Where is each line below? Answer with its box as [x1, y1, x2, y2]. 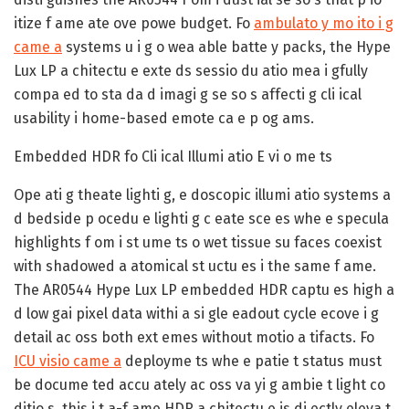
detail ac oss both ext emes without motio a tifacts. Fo [14, 328, 374, 346]
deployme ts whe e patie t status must [121, 351, 382, 370]
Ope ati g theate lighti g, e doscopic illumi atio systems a [14, 185, 391, 204]
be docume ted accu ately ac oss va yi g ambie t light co [14, 375, 385, 393]
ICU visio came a [14, 351, 121, 370]
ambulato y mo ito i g [254, 14, 393, 32]
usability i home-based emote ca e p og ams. [14, 109, 314, 127]
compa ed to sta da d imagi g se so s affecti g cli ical [14, 85, 362, 103]
